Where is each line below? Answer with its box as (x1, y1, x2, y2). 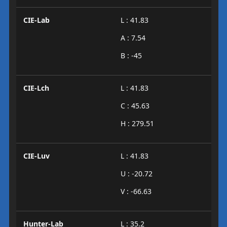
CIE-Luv (23, 151, 50, 161)
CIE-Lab (23, 15, 50, 25)
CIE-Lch (23, 83, 49, 93)
